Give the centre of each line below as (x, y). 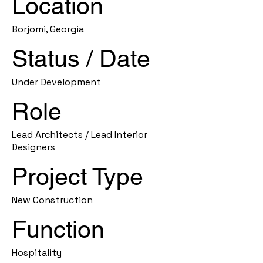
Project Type (77, 176)
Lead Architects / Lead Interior (80, 135)
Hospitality (37, 253)
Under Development (56, 82)
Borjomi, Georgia (48, 29)
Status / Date (81, 58)
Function (58, 229)
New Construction (52, 200)
